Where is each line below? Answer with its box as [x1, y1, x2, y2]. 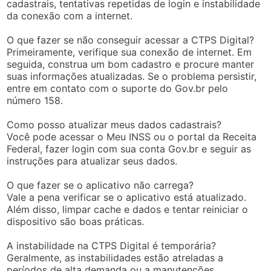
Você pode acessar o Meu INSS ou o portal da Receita [7, 130, 257, 143]
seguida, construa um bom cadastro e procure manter [7, 57, 255, 70]
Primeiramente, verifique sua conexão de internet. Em [7, 45, 252, 58]
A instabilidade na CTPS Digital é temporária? [7, 239, 217, 252]
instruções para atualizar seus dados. [7, 154, 178, 167]
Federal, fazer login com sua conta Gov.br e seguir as [7, 142, 252, 155]
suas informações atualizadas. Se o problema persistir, [7, 70, 257, 82]
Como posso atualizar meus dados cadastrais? [7, 118, 222, 131]
